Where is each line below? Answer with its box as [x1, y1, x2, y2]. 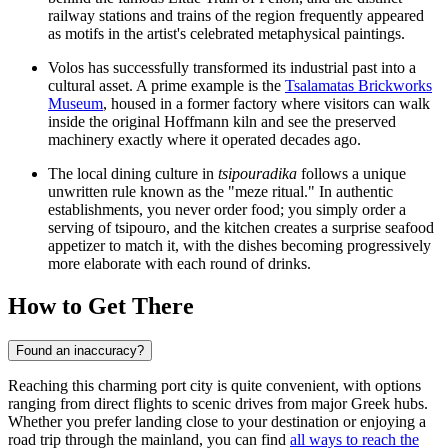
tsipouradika [218, 165, 297, 183]
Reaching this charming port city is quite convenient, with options [8, 376, 421, 394]
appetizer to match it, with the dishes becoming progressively [48, 237, 431, 255]
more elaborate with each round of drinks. [48, 255, 311, 273]
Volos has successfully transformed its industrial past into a [48, 59, 416, 77]
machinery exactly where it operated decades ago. [48, 131, 361, 149]
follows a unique [297, 165, 406, 183]
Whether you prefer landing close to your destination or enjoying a [8, 412, 426, 430]
